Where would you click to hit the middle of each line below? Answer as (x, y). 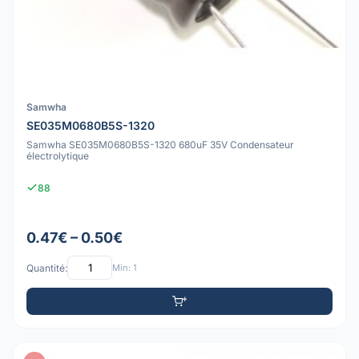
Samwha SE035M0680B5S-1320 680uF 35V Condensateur (160, 144)
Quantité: (47, 268)
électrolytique (58, 155)
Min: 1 (124, 267)
